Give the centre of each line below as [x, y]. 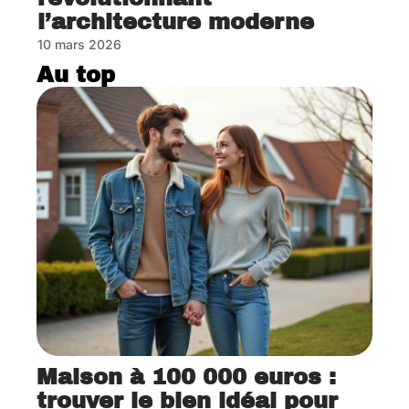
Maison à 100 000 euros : [186, 377]
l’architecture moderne [176, 22]
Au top [76, 75]
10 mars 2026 [79, 45]
